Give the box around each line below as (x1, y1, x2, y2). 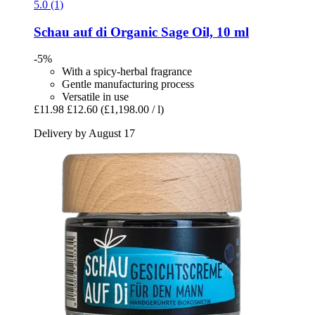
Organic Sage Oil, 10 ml (107, 24, 249, 39)
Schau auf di (34, 24, 107, 39)
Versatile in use (62, 91, 129, 103)
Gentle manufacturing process (62, 78, 194, 91)
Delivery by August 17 (34, 127, 135, 140)
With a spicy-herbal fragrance (62, 65, 192, 78)
